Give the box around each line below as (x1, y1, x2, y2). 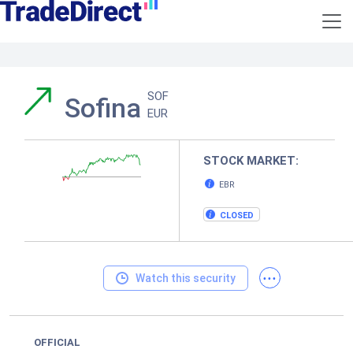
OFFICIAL (34, 336, 80, 348)
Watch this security (135, 271, 236, 284)
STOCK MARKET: (203, 154, 299, 168)
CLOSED (220, 210, 254, 221)
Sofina (65, 92, 147, 124)
